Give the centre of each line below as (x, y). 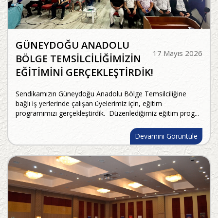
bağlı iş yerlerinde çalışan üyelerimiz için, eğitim (89, 104)
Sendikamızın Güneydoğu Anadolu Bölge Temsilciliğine (101, 94)
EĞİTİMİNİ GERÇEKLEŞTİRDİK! (84, 73)
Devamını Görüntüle (166, 136)
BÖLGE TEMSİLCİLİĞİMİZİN (78, 59)
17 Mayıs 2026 (178, 53)
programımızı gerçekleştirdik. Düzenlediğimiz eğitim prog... (107, 113)
